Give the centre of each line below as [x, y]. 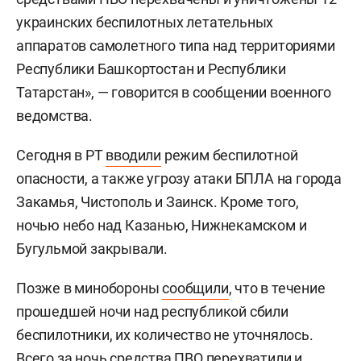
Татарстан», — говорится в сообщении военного [174, 93]
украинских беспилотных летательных [145, 23]
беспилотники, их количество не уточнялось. [165, 335]
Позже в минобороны [89, 288]
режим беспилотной [230, 156]
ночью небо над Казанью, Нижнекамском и [162, 226]
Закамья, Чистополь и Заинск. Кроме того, [158, 202]
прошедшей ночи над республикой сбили [152, 312]
